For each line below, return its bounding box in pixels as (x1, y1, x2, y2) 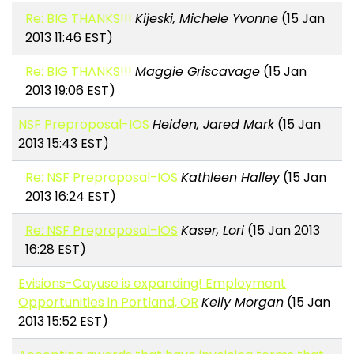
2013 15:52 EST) (18, 312, 109, 331)
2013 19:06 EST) (24, 81, 115, 100)
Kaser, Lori (180, 221, 244, 240)
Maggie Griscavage (134, 62, 260, 81)
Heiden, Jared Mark (153, 115, 275, 134)
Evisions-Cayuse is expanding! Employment (18, 274, 287, 293)
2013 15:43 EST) (18, 134, 110, 153)
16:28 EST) (24, 240, 86, 259)
